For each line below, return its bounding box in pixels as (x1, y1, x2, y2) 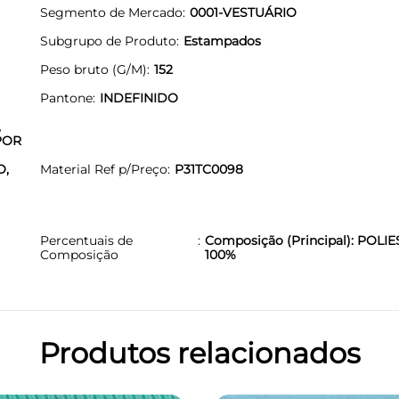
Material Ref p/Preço (40, 160, 167, 177)
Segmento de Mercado (40, 4, 183, 20)
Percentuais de (40, 232, 133, 248)
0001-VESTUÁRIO (190, 4, 297, 20)
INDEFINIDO (100, 89, 178, 106)
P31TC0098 (175, 160, 243, 177)
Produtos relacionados (38, 335, 361, 370)
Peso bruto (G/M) (40, 61, 147, 77)
